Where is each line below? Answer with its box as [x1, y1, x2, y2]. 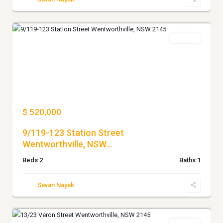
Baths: [179, 156, 197, 164]
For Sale [174, 35, 196, 42]
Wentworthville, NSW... [22, 139, 112, 150]
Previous [23, 62, 48, 70]
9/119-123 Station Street [22, 127, 124, 138]
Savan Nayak [37, 181, 74, 189]
